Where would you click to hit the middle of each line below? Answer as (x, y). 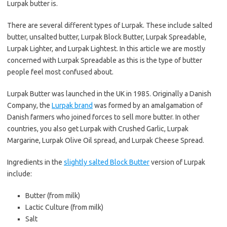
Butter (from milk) (53, 196)
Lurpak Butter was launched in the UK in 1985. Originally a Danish (109, 94)
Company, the (29, 106)
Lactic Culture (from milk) (64, 207)
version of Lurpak (177, 162)
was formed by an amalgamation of (148, 106)
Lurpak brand (72, 106)
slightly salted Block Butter (107, 162)
